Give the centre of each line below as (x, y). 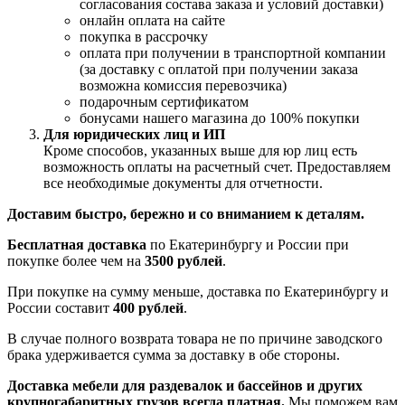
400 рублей (148, 308)
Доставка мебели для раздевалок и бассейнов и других (185, 386)
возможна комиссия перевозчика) (183, 86)
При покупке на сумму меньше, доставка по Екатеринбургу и (198, 292)
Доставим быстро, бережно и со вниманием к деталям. (186, 214)
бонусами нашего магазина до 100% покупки (220, 118)
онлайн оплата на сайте (152, 21)
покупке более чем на (76, 261)
